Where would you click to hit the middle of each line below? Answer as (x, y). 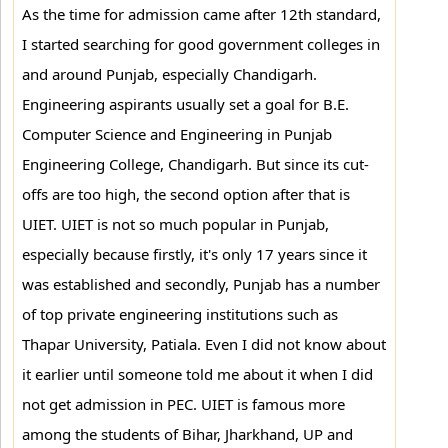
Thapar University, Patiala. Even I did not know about (204, 344)
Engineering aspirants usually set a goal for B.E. (185, 104)
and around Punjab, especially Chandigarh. (169, 74)
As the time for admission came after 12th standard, (201, 14)
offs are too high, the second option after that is (186, 194)
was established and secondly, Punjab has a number (201, 284)
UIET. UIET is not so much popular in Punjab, (175, 224)
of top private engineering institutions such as (180, 314)
